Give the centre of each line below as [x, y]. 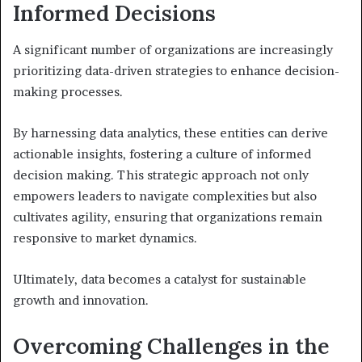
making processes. [68, 91]
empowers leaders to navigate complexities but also [165, 196]
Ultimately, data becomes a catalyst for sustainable [160, 279]
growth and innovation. [81, 300]
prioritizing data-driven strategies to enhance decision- [176, 70]
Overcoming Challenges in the [171, 345]
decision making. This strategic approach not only [161, 175]
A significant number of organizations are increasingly [173, 49]
